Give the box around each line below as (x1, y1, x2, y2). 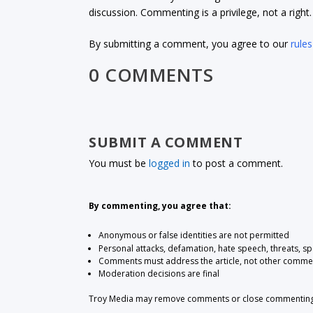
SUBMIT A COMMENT (89, 132, 243, 152)
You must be (89, 156, 150, 170)
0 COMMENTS (89, 61, 214, 87)
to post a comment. (190, 156, 284, 170)
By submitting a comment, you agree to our (89, 37, 291, 51)
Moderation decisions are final (98, 268, 219, 280)
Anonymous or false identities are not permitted (98, 229, 289, 242)
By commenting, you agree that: (89, 199, 232, 212)
